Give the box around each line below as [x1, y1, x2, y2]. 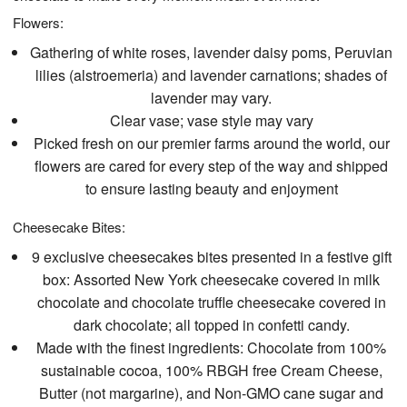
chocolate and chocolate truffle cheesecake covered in [36, 292, 386, 313]
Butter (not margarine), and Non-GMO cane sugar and [39, 382, 384, 404]
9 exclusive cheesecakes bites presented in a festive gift [31, 246, 392, 268]
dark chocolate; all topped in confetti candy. [73, 314, 350, 336]
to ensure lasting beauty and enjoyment [84, 178, 338, 200]
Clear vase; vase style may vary [109, 110, 313, 132]
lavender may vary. [151, 87, 273, 109]
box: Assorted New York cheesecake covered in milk [43, 269, 381, 291]
